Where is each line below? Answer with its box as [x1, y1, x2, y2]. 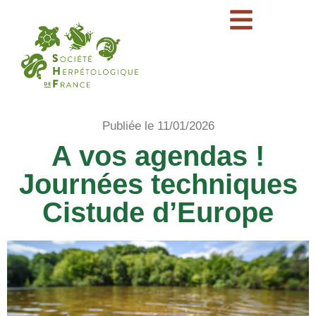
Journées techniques [18, 168, 298, 200]
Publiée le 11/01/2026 [102, 119, 214, 133]
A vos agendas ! [51, 140, 265, 171]
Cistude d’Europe [42, 196, 274, 228]
